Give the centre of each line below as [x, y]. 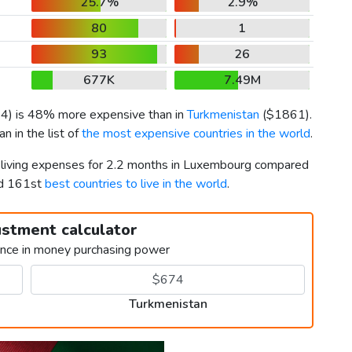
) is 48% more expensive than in [98, 115]
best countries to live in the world [136, 184]
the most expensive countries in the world [196, 134]
